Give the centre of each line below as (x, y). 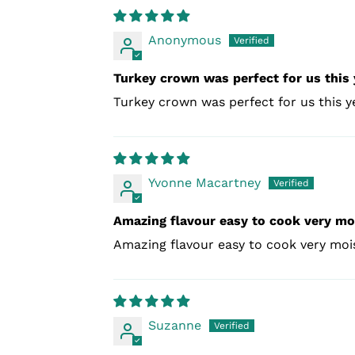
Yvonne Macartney (204, 183)
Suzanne (175, 326)
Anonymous (185, 40)
